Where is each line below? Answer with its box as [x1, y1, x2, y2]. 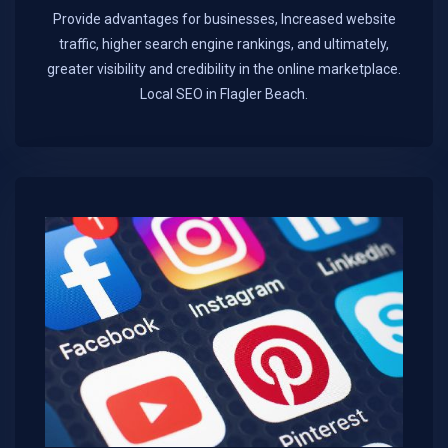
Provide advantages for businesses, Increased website [52, 11, 396, 28]
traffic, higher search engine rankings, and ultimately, [59, 36, 389, 53]
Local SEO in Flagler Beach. [140, 86, 308, 103]
